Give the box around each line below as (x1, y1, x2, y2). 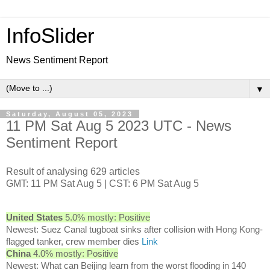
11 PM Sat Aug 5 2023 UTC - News (6, 118, 231, 134)
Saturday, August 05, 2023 (6, 110, 133, 118)
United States (6, 212, 63, 222)
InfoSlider (6, 24, 95, 47)
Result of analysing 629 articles (6, 166, 140, 177)
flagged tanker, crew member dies (6, 236, 142, 246)
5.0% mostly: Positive (63, 212, 150, 222)
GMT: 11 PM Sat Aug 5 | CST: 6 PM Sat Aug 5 (6, 178, 199, 189)
